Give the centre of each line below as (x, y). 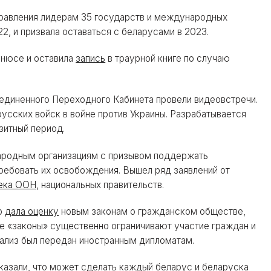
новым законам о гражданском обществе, (152, 211)
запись (91, 59)
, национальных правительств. (100, 184)
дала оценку (32, 211)
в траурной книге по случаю (168, 59)
